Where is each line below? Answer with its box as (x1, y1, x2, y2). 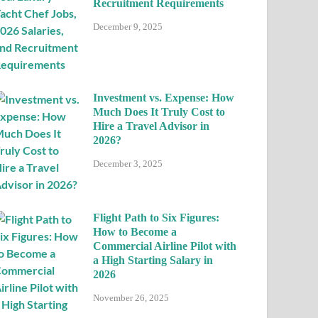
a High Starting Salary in (93, 254, 214, 266)
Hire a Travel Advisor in (93, 120, 210, 132)
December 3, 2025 (93, 158, 163, 169)
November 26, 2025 (93, 292, 170, 303)
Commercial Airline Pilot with (93, 240, 237, 252)
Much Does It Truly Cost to (93, 106, 226, 118)
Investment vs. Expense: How (93, 92, 235, 104)
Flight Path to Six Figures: (93, 212, 220, 224)
